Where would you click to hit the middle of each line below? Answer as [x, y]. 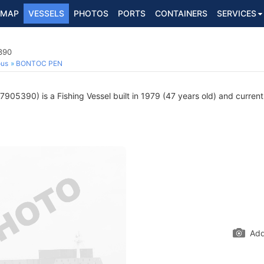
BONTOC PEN [39, 63]
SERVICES [237, 13]
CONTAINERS [181, 13]
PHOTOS [91, 13]
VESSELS [46, 13]
